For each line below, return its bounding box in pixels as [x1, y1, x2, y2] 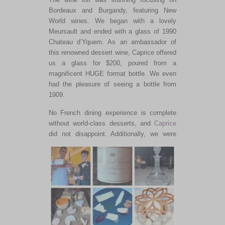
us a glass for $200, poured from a [48, 59, 177, 67]
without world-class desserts [48, 119, 135, 127]
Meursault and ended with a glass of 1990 [48, 27, 177, 35]
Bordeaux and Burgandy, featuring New [48, 6, 177, 14]
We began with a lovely [89, 17, 177, 25]
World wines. [48, 17, 89, 25]
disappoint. [70, 130, 107, 138]
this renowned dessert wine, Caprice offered [48, 48, 177, 56]
